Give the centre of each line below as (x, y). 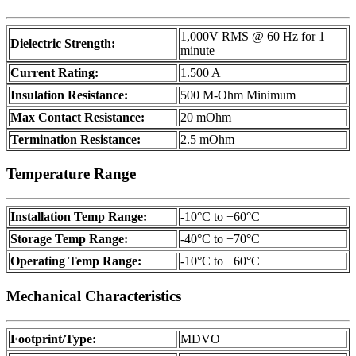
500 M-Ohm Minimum (238, 95)
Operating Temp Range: (76, 261)
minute (197, 50)
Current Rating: (54, 72)
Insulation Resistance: (69, 95)
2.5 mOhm (207, 139)
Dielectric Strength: (63, 43)
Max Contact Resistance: (77, 117)
